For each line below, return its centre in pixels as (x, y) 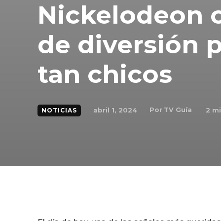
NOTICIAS (59, 110)
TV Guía (178, 110)
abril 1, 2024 (115, 110)
